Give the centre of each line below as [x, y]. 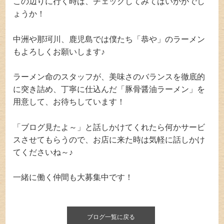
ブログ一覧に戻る [111, 217]
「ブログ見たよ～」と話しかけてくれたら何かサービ [109, 127]
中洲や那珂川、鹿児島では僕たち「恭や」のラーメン [109, 39]
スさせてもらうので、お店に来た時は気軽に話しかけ [109, 139]
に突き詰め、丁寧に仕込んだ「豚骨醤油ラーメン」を [109, 89]
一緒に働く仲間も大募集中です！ [73, 177]
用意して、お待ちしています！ [69, 102]
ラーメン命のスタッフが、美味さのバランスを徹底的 [109, 77]
